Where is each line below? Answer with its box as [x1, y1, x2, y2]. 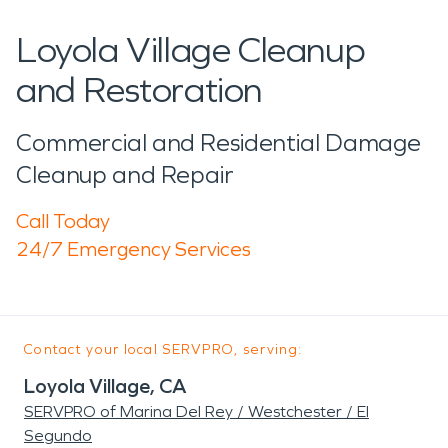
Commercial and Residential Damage [16, 128, 422, 157]
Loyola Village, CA [24, 373, 187, 398]
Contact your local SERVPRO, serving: [24, 340, 303, 358]
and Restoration [16, 68, 263, 112]
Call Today [16, 208, 110, 233]
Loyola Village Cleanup [16, 28, 366, 72]
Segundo [24, 425, 92, 445]
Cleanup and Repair [16, 160, 234, 189]
